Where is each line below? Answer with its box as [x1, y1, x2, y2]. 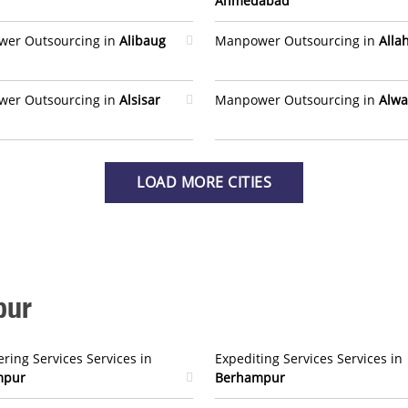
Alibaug [119, 32, 166, 49]
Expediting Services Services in [215, 350, 403, 367]
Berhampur [215, 369, 285, 386]
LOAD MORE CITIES [137, 172, 271, 192]
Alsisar [119, 91, 160, 108]
